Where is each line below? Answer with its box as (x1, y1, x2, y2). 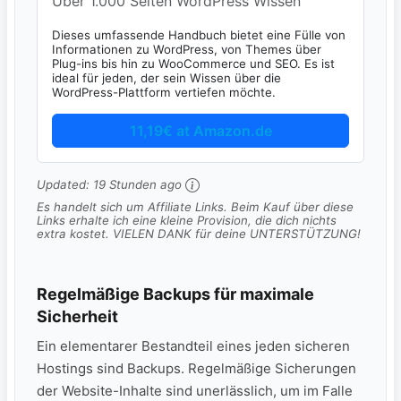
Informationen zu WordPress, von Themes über (52, 41, 321, 56)
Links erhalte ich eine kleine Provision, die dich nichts (37, 213, 337, 228)
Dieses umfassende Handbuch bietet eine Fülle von (52, 27, 346, 42)
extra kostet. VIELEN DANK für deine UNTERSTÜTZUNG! (37, 226, 361, 242)
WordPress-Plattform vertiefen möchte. (52, 84, 276, 99)
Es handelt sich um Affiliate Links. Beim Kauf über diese (37, 200, 354, 215)
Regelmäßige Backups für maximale (37, 285, 314, 304)
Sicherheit (37, 307, 118, 327)
